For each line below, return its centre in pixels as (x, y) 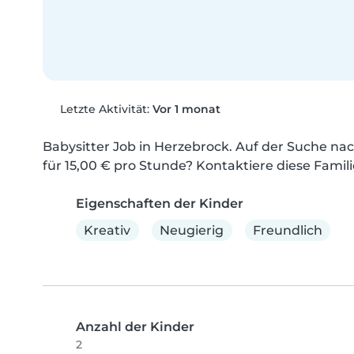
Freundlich (287, 230)
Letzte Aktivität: (104, 109)
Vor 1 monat (186, 109)
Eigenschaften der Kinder (160, 204)
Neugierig (192, 230)
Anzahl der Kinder (135, 327)
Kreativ (107, 230)
